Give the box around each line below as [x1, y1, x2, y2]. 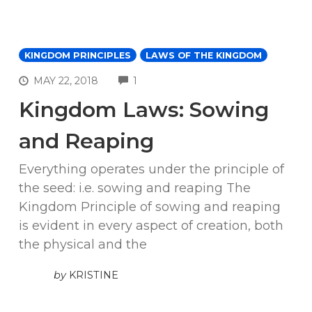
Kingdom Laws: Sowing [19, 97, 269, 123]
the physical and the [19, 237, 147, 253]
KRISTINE [69, 268, 118, 281]
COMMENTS [136, 72, 200, 86]
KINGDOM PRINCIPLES [24, 49, 131, 61]
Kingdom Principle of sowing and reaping [19, 199, 281, 215]
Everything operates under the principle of [19, 162, 284, 178]
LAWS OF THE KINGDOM [146, 49, 262, 61]
